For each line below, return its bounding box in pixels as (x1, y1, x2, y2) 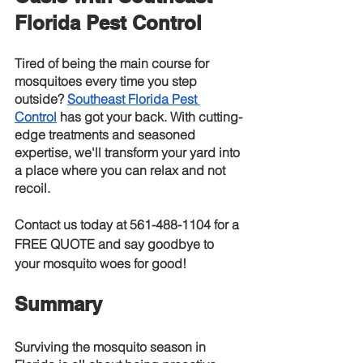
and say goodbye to (95, 236, 217, 252)
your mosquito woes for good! (15, 255, 186, 271)
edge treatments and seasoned (15, 126, 199, 143)
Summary (15, 293, 102, 315)
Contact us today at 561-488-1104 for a (15, 216, 242, 233)
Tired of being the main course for (15, 55, 212, 71)
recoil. (15, 180, 50, 196)
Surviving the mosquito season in (15, 339, 209, 355)
